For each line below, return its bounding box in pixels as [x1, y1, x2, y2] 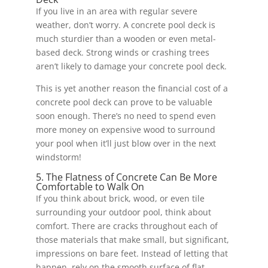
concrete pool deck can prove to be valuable [35, 96, 212, 108]
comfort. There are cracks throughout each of [35, 220, 218, 232]
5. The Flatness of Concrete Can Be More [35, 170, 217, 184]
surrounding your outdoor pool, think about [35, 206, 211, 218]
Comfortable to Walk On [35, 179, 144, 193]
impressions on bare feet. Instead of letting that [35, 247, 228, 259]
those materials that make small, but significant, [35, 233, 229, 245]
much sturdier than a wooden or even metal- [35, 32, 216, 44]
